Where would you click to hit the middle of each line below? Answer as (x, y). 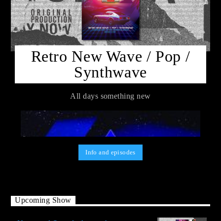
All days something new (110, 96)
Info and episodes (110, 152)
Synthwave (110, 72)
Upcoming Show (43, 200)
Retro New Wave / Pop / (110, 56)
